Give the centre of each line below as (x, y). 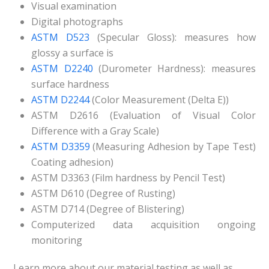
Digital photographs (77, 22)
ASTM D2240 (62, 68)
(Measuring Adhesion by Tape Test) (173, 147)
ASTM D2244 (61, 100)
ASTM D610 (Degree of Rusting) (104, 193)
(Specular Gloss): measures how (173, 37)
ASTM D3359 (61, 147)
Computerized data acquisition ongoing (144, 225)
